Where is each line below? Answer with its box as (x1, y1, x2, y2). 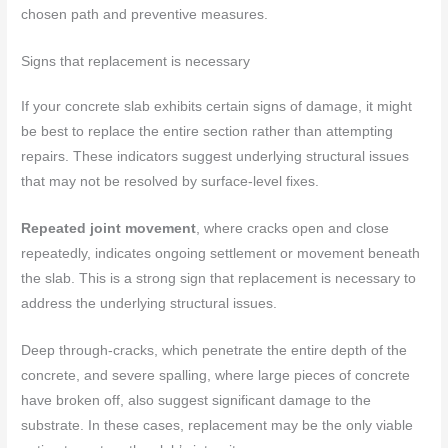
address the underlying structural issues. (21, 295, 278, 311)
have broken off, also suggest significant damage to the (21, 392, 372, 408)
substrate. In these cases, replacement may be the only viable (21, 417, 414, 433)
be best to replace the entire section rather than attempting (21, 123, 394, 139)
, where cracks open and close (196, 220, 390, 236)
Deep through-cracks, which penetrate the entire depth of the (21, 342, 408, 358)
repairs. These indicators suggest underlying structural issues (21, 148, 410, 164)
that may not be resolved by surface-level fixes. (21, 173, 320, 189)
